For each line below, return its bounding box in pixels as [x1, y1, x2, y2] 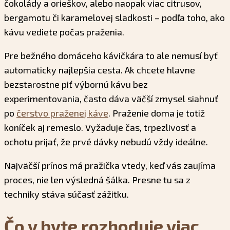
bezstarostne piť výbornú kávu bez [4, 79, 148, 90]
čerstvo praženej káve [16, 107, 108, 119]
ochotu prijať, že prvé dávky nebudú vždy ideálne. [4, 136, 208, 148]
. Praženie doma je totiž [108, 107, 205, 119]
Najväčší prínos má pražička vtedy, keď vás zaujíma [4, 160, 216, 171]
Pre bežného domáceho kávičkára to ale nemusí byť [4, 50, 218, 62]
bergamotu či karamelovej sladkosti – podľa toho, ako [4, 12, 225, 24]
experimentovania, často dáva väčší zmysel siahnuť [4, 93, 218, 105]
